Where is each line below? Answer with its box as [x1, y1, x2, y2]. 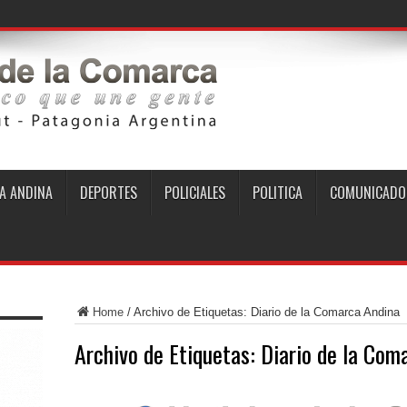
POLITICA [252, 182, 303, 203]
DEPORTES [79, 182, 137, 203]
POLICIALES [164, 182, 225, 203]
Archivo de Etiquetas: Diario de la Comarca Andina [133, 305, 400, 319]
